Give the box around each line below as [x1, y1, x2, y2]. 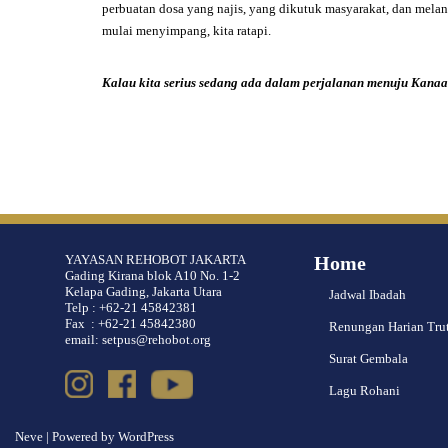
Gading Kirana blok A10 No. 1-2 [65, 268, 240, 283]
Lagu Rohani [328, 383, 400, 398]
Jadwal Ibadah [328, 287, 406, 302]
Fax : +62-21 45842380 [65, 316, 196, 331]
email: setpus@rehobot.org [65, 332, 211, 347]
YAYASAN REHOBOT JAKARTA [65, 252, 246, 267]
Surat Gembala [328, 351, 408, 366]
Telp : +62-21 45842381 [65, 300, 197, 315]
